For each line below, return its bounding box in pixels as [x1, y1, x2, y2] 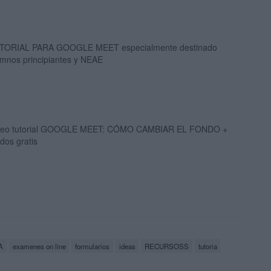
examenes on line [12, 241, 66, 251]
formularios [75, 241, 110, 251]
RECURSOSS [145, 241, 189, 251]
